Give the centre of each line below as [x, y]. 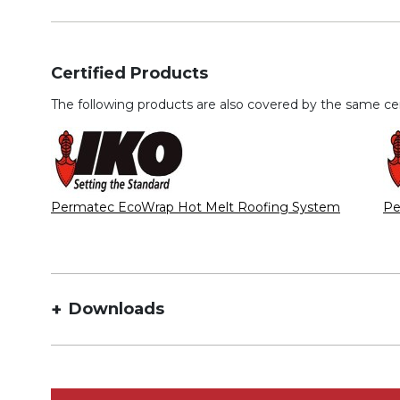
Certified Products [129, 73]
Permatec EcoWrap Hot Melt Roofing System [196, 207]
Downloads [117, 309]
